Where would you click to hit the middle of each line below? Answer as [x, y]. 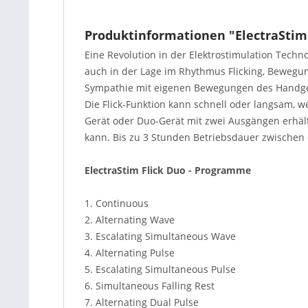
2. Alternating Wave [130, 220]
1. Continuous [117, 203]
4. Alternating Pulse [130, 253]
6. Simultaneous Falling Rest [150, 286]
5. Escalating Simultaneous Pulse [160, 269]
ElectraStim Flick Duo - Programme [168, 170]
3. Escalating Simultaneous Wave [160, 236]
